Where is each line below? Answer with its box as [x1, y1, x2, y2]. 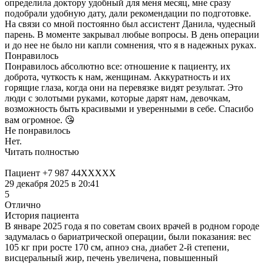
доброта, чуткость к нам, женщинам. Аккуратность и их [5, 71, 230, 82]
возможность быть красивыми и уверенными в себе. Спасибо [5, 103, 253, 114]
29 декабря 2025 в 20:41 [5, 178, 100, 189]
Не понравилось [5, 125, 70, 136]
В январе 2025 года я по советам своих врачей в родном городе [5, 220, 259, 231]
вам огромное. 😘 [5, 114, 75, 125]
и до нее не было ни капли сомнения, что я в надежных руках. [5, 39, 256, 50]
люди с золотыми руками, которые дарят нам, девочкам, [5, 93, 230, 103]
